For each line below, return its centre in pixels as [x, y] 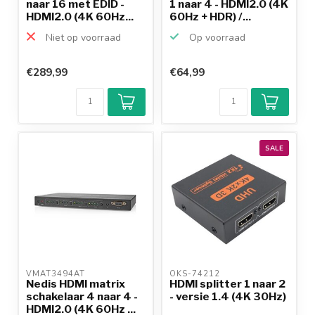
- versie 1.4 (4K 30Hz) [228, 296]
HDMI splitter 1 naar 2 [227, 283]
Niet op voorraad [82, 37]
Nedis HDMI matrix [76, 283]
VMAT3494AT [57, 274]
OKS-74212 [196, 274]
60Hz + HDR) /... [210, 16]
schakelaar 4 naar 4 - [82, 296]
